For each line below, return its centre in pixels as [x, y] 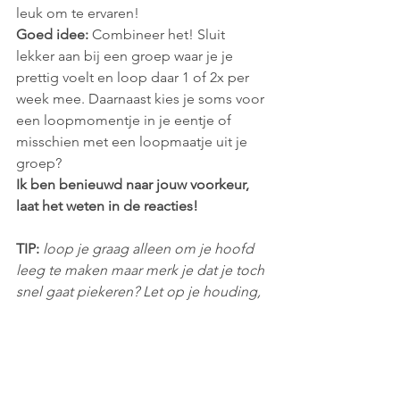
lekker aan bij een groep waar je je [126, 55]
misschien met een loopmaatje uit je [133, 141]
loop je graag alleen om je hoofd [148, 248]
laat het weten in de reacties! [107, 205]
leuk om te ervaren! [78, 12]
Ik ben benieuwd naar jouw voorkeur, [134, 184]
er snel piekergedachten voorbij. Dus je [143, 355]
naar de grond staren [84, 334]
